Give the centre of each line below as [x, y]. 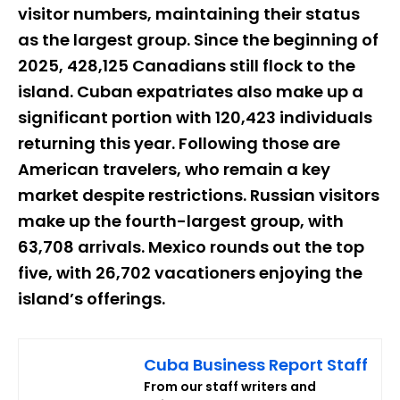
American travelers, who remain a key [174, 169]
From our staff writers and [230, 386]
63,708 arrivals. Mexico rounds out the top [191, 246]
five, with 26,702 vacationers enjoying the [190, 272]
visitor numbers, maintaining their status [189, 13]
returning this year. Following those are [179, 143]
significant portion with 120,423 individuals [195, 117]
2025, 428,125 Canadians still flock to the [187, 65]
